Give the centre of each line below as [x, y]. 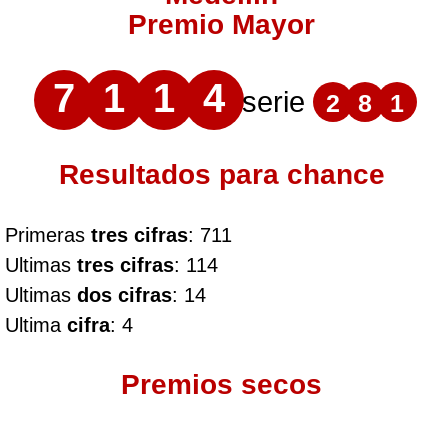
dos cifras [124, 295]
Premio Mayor [222, 24]
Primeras [48, 235]
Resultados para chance [221, 174]
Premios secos [222, 384]
